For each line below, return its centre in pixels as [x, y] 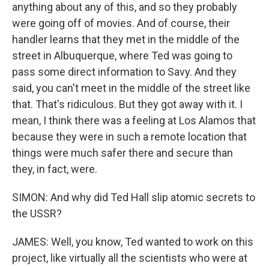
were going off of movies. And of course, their [121, 23]
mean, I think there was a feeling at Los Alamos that [134, 120]
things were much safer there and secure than [122, 153]
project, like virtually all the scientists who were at [130, 258]
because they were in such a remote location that [129, 137]
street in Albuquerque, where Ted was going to [122, 56]
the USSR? [37, 213]
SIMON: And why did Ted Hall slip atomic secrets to [134, 197]
